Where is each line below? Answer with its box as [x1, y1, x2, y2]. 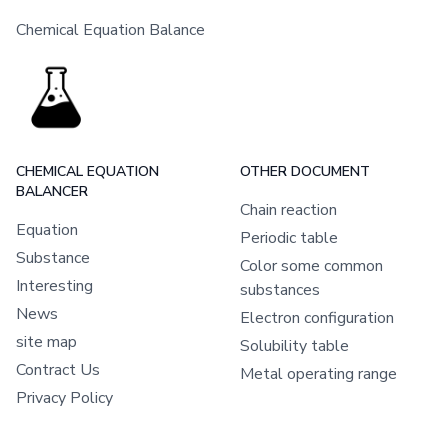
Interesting [16, 274, 93, 297]
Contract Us [16, 358, 100, 381]
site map [16, 330, 77, 353]
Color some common [240, 254, 383, 277]
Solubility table [240, 334, 349, 357]
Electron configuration [240, 306, 394, 329]
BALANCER [16, 181, 88, 201]
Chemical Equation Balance [16, 18, 205, 41]
